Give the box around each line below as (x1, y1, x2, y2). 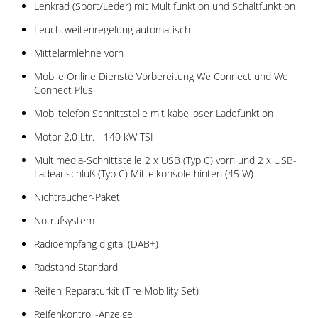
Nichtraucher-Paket (34, 190, 120, 204)
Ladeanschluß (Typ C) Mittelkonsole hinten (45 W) (34, 166, 253, 180)
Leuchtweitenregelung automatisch (34, 22, 190, 36)
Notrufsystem (34, 213, 94, 227)
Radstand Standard (34, 260, 118, 274)
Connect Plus (34, 82, 93, 97)
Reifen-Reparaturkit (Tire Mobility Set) (34, 283, 199, 297)
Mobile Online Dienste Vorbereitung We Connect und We (34, 69, 288, 83)
